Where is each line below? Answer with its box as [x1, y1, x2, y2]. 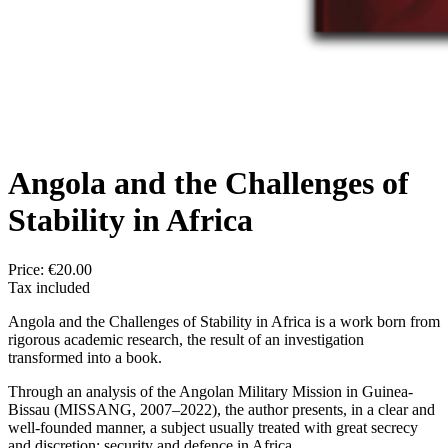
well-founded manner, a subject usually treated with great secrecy [8, 418, 418, 436]
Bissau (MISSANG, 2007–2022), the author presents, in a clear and [8, 400, 435, 418]
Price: [8, 260, 48, 278]
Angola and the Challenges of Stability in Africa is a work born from [8, 312, 440, 330]
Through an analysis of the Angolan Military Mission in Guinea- [8, 382, 413, 400]
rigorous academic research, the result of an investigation [8, 330, 364, 348]
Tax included [8, 278, 90, 296]
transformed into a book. [8, 348, 162, 366]
